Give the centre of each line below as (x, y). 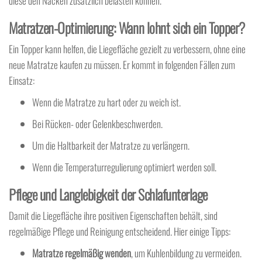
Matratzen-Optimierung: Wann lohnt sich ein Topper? (127, 28)
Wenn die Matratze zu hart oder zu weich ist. (106, 102)
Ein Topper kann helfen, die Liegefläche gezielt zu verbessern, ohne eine (127, 49)
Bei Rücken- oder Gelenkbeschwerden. (97, 124)
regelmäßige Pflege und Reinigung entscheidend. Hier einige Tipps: (120, 232)
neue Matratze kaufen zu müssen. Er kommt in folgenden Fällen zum (122, 65)
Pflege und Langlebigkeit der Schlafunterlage (108, 194)
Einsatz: (22, 81)
